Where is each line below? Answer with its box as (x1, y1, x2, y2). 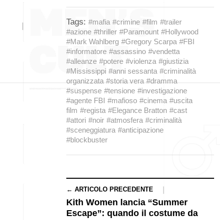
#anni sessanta (109, 67, 157, 75)
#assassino (109, 47, 146, 55)
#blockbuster (66, 136, 108, 144)
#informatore (66, 47, 107, 55)
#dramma (146, 77, 177, 85)
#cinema (139, 96, 167, 105)
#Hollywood (161, 27, 198, 36)
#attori (66, 116, 86, 124)
